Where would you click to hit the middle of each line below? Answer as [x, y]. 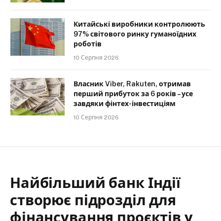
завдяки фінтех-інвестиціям [125, 103]
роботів [88, 44]
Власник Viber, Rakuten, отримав [132, 84]
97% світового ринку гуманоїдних [135, 34]
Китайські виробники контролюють [139, 24]
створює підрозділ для [93, 200]
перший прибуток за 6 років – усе [133, 93]
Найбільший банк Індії [95, 183]
